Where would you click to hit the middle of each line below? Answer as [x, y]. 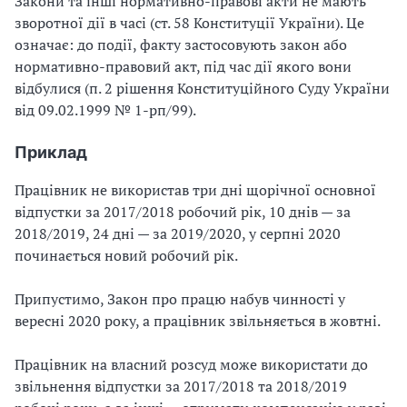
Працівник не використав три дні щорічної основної [195, 190]
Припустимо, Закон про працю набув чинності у [180, 299]
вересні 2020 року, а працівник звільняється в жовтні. [198, 321]
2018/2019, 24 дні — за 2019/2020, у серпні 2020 [178, 233]
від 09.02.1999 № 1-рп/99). [105, 110]
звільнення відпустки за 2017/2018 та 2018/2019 [181, 386]
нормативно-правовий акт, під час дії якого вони [183, 66]
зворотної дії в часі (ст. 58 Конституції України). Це [189, 23]
